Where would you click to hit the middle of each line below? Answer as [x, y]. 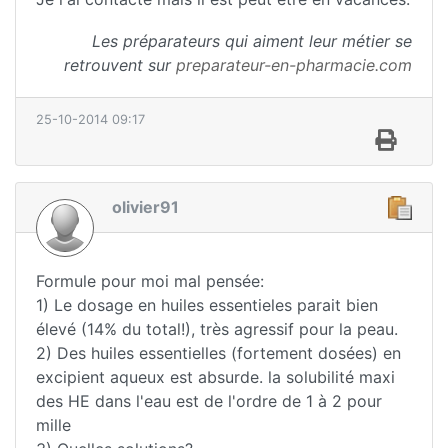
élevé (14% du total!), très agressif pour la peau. [217, 329]
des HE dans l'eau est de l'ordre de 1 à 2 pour [209, 401]
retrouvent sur [120, 64]
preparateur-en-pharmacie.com [294, 64]
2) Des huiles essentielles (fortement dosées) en [218, 353]
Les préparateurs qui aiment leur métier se [252, 40]
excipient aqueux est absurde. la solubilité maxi [215, 377]
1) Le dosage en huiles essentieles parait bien [207, 305]
